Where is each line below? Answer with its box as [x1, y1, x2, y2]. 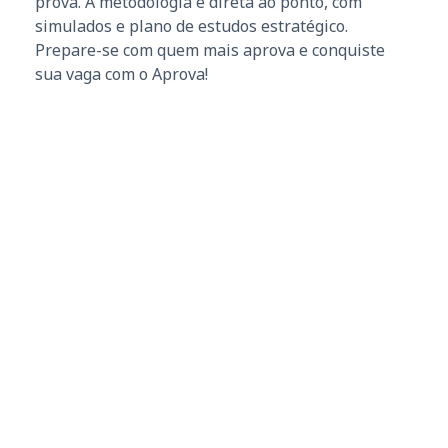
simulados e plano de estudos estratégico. [35, 14, 348, 37]
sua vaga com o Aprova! [35, 62, 208, 85]
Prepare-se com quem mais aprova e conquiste [35, 38, 385, 61]
